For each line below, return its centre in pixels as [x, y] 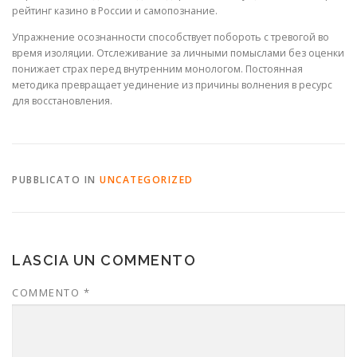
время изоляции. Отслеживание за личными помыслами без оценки [178, 53]
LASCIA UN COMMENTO [104, 261]
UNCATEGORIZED [147, 180]
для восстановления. [62, 101]
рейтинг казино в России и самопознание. [115, 10]
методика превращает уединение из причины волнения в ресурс [172, 85]
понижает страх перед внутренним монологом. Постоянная [157, 69]
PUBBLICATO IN [56, 180]
